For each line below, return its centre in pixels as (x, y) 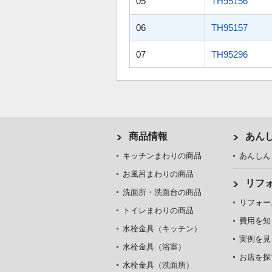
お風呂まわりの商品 (158, 174)
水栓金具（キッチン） (162, 229)
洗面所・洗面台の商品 (162, 192)
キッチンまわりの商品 (162, 156)
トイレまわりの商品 (158, 210)
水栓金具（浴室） (154, 247)
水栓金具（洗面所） (158, 265)
